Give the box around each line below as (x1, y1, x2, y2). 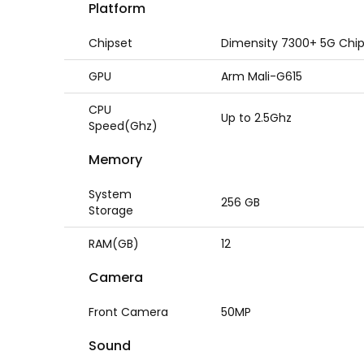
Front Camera (89, 304, 169, 320)
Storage (89, 202, 134, 219)
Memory (89, 150, 143, 169)
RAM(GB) (89, 236, 140, 252)
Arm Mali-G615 (221, 68, 303, 84)
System (89, 186, 132, 202)
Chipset (89, 35, 133, 51)
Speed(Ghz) (89, 118, 158, 134)
